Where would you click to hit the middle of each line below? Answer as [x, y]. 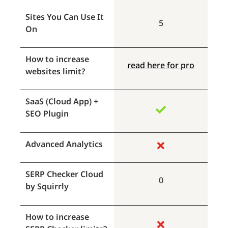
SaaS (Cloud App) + [62, 102]
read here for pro [161, 65]
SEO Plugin [47, 114]
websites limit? [55, 71]
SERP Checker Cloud [64, 174]
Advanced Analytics [64, 144]
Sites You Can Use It [65, 17]
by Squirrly [47, 187]
